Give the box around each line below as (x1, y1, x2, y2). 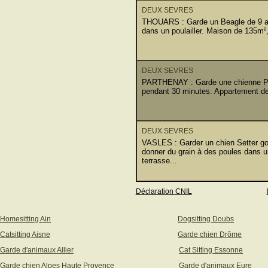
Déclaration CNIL (135, 187, 192, 196)
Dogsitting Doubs (178, 214, 234, 223)
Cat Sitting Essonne (179, 245, 243, 254)
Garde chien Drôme (178, 230, 242, 239)
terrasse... (141, 156, 177, 165)
